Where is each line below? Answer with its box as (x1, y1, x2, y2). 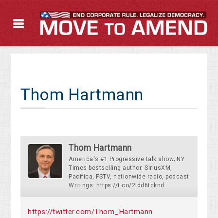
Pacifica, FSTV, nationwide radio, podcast (69, 173, 189, 181)
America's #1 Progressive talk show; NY (69, 156, 185, 163)
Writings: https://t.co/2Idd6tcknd (69, 182, 164, 189)
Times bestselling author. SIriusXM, (69, 164, 172, 172)
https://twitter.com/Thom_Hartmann (28, 207, 153, 217)
